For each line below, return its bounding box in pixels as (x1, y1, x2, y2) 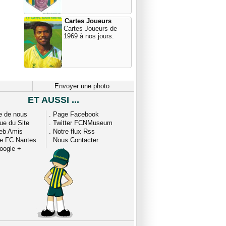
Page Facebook (53, 110, 99, 118)
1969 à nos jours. (64, 32, 114, 40)
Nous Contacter (53, 136, 98, 144)
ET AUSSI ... (27, 95, 79, 105)
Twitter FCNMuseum (53, 119, 112, 127)
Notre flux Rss (53, 128, 95, 135)
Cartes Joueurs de (64, 25, 117, 32)
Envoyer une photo (54, 82, 109, 90)
